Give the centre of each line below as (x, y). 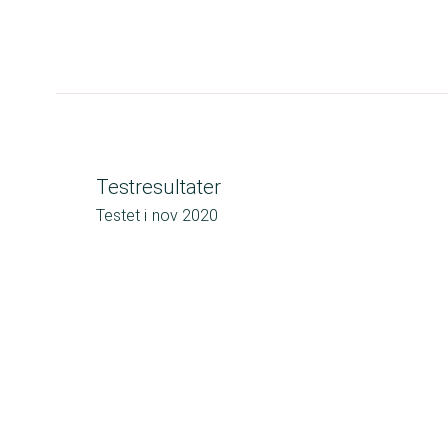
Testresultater (158, 187)
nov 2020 (185, 215)
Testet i (121, 215)
